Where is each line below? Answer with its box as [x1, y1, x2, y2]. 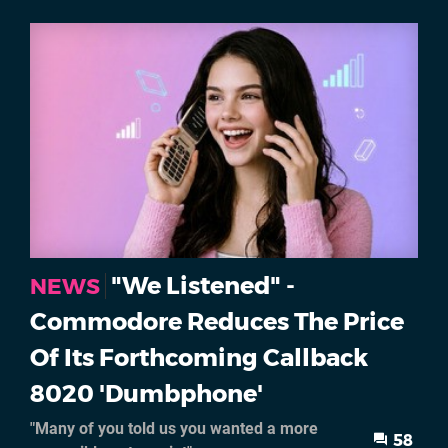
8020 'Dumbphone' [30, 378, 263, 408]
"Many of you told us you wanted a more [30, 418, 318, 438]
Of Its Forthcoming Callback [30, 342, 368, 372]
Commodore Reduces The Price [30, 306, 404, 336]
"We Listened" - [111, 270, 295, 300]
